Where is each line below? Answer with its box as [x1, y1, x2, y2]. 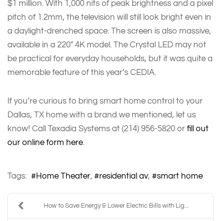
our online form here [7, 138, 83, 147]
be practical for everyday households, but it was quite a [7, 54, 213, 63]
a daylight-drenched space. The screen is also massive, [7, 26, 211, 35]
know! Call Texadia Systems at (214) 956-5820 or [7, 124, 187, 133]
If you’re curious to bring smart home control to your [7, 96, 203, 105]
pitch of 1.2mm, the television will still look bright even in [7, 12, 211, 21]
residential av [99, 172, 148, 181]
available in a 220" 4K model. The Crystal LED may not [7, 40, 206, 49]
